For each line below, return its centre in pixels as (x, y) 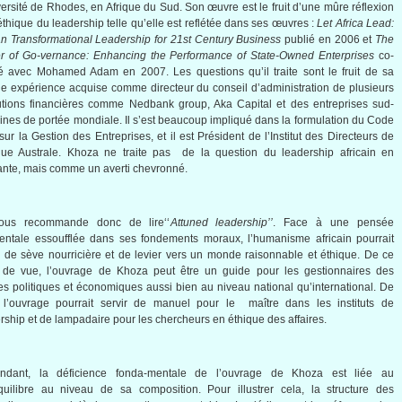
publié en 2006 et (328, 39)
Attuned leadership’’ (222, 223)
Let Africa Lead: (356, 23)
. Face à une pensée (334, 223)
